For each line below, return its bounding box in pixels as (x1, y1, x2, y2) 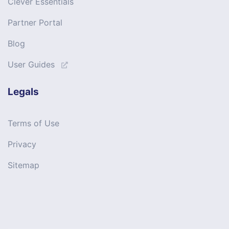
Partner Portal (8, 17, 62, 28)
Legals (8, 85, 39, 98)
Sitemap (8, 159, 39, 170)
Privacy (8, 139, 36, 149)
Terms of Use (8, 118, 59, 128)
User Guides (8, 59, 55, 70)
